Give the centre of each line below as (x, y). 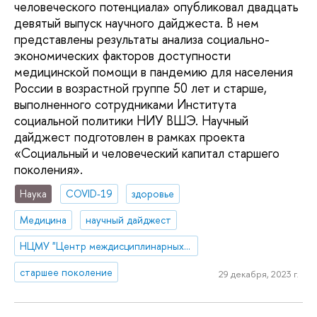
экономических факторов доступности (122, 56)
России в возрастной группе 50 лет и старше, (140, 88)
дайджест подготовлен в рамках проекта (129, 137)
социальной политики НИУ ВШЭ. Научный (131, 121)
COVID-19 (90, 194)
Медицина (44, 219)
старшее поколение (67, 272)
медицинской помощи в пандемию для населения (154, 72)
